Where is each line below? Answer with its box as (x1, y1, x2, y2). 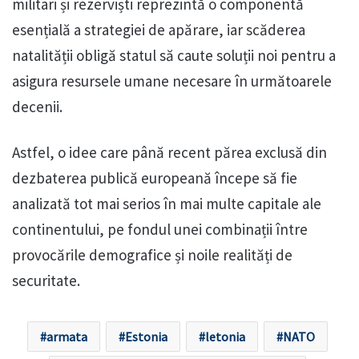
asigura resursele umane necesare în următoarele (12, 71, 332, 91)
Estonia (125, 328, 167, 345)
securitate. (12, 270, 80, 290)
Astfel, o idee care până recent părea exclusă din (12, 142, 327, 162)
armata (46, 328, 87, 345)
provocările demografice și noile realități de (12, 244, 292, 264)
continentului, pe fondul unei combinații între (12, 219, 308, 239)
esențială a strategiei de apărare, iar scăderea (12, 19, 305, 39)
